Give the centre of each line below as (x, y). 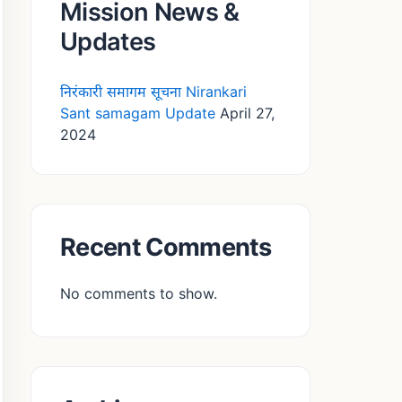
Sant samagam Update (138, 114)
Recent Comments (166, 248)
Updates (108, 42)
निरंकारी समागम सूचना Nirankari (153, 92)
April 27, (247, 114)
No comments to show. (139, 294)
